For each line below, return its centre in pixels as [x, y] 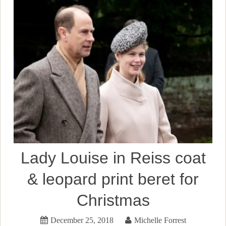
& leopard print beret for [113, 179]
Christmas [113, 200]
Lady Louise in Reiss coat [113, 158]
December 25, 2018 [82, 220]
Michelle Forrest [160, 220]
